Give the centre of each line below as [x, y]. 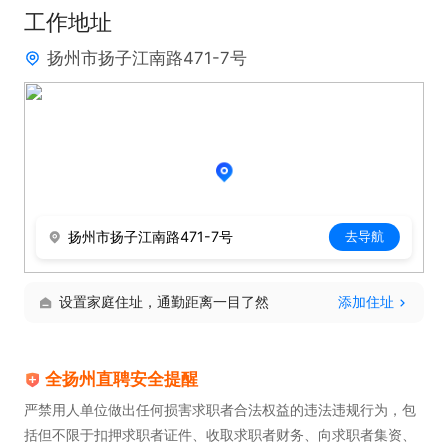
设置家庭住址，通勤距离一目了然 [163, 302]
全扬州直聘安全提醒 [122, 379]
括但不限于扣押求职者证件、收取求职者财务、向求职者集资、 [219, 435]
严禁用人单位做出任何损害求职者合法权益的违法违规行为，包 [219, 410]
